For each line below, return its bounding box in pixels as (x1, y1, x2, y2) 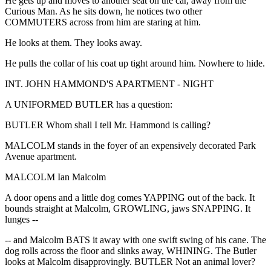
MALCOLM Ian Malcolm (5, 171, 106, 182)
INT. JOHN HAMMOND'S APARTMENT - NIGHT (5, 78, 214, 89)
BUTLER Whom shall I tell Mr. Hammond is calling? (5, 119, 211, 130)
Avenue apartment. (5, 151, 77, 162)
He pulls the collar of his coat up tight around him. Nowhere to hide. (5, 57, 265, 68)
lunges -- (5, 214, 38, 224)
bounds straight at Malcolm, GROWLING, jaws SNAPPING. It (5, 203, 250, 214)
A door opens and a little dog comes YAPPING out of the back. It (5, 192, 255, 203)
